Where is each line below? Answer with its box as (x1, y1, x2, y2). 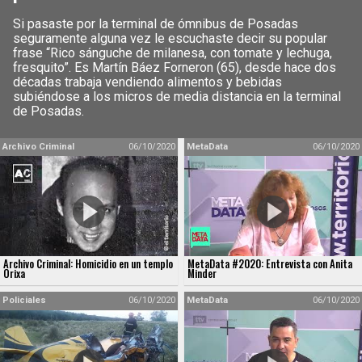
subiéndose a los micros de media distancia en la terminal (13, 89, 341, 104)
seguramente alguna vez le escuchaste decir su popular (13, 31, 327, 46)
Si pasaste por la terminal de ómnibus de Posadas (13, 16, 298, 32)
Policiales (2, 295, 47, 306)
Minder (187, 266, 217, 282)
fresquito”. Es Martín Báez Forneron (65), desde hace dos (13, 60, 336, 75)
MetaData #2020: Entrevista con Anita (187, 256, 352, 272)
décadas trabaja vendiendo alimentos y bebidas (13, 74, 282, 90)
